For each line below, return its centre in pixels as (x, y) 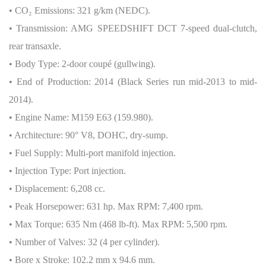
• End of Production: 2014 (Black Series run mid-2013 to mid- (133, 82)
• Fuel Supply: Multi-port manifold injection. (92, 153)
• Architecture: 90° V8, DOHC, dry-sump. (88, 135)
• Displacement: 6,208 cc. (57, 189)
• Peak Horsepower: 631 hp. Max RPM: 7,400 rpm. (106, 206)
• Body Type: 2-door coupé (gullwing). (82, 64)
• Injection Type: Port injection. (67, 171)
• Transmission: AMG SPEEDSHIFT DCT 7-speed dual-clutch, (133, 28)
